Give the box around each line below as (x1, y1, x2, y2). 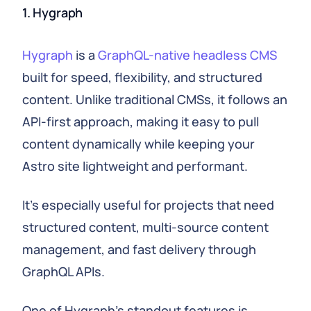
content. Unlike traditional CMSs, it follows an (22, 91, 287, 108)
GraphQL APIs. (22, 263, 105, 280)
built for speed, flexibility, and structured (22, 69, 262, 85)
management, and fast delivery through (22, 241, 256, 258)
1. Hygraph (22, 4, 83, 21)
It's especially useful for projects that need (22, 196, 274, 213)
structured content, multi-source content (22, 219, 269, 235)
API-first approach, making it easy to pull (22, 113, 259, 130)
